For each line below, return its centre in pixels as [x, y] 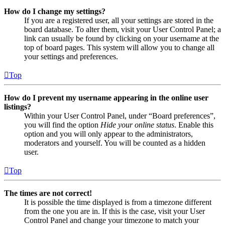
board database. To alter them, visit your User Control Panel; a [123, 30]
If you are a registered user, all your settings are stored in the [119, 21]
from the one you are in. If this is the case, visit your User [115, 211]
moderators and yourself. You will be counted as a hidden [115, 143]
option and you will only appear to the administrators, [108, 134]
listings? [18, 107]
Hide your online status [137, 125]
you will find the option [62, 125]
